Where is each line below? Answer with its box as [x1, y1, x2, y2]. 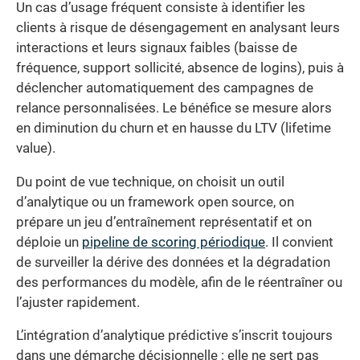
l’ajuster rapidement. [16, 294, 140, 310]
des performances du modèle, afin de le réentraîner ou [16, 274, 342, 290]
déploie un [16, 234, 82, 250]
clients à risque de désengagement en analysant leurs [16, 20, 340, 36]
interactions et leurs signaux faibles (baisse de [16, 40, 297, 56]
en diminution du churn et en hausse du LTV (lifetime [16, 121, 331, 137]
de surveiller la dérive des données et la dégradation [16, 254, 330, 270]
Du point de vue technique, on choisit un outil [16, 174, 284, 190]
